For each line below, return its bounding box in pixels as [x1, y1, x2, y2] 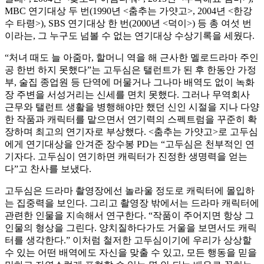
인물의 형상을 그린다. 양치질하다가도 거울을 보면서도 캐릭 [5, 223, 257, 233]
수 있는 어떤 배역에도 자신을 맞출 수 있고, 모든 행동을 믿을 [5, 247, 257, 258]
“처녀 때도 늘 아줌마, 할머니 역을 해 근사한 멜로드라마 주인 [5, 52, 259, 63]
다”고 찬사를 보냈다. [5, 164, 91, 174]
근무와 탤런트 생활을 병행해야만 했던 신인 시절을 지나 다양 [5, 102, 259, 113]
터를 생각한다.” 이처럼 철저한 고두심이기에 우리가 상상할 [5, 235, 252, 246]
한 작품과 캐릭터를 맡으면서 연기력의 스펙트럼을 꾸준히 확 [5, 114, 257, 125]
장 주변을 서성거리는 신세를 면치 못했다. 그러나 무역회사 [5, 90, 250, 100]
